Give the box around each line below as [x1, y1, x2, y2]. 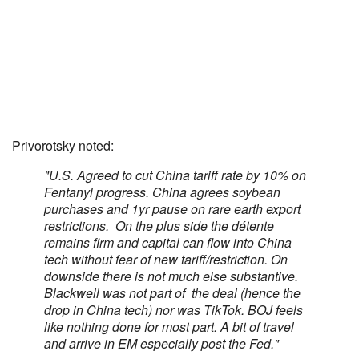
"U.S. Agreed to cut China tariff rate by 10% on [44, 166, 306, 184]
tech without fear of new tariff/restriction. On [44, 250, 288, 268]
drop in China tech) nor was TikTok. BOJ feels [44, 301, 303, 319]
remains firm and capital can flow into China [44, 233, 292, 252]
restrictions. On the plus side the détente [44, 216, 274, 235]
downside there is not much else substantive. [44, 267, 298, 285]
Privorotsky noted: [12, 136, 114, 155]
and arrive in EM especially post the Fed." [44, 334, 279, 353]
